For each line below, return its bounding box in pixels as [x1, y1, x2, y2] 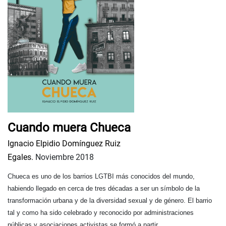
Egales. [8, 152, 33, 162]
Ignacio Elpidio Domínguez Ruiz [8, 139, 121, 149]
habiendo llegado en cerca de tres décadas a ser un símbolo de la [8, 185, 200, 193]
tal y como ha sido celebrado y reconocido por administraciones [8, 209, 194, 217]
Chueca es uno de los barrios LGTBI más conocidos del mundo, [8, 173, 195, 181]
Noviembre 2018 [33, 152, 94, 162]
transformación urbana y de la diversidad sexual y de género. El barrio [8, 197, 212, 205]
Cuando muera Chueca [8, 121, 131, 135]
